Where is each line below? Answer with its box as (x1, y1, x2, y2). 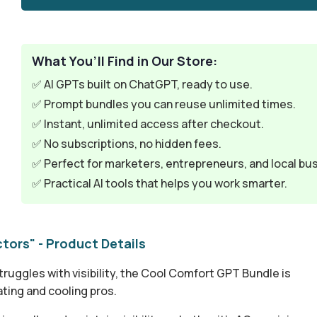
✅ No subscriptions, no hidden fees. (32, 136, 222, 151)
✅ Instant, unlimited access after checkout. (32, 116, 265, 132)
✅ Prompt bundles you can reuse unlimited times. (32, 96, 296, 112)
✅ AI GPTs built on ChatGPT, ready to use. (32, 76, 253, 92)
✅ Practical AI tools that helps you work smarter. (32, 175, 288, 191)
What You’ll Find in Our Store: (32, 52, 218, 69)
